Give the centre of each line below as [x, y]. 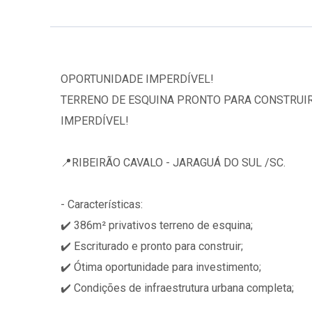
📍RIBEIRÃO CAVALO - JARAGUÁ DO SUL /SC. [173, 163]
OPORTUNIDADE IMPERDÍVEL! [137, 79]
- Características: [102, 204]
